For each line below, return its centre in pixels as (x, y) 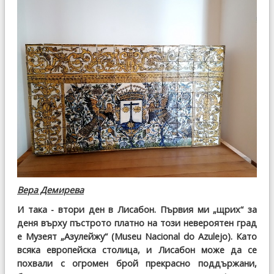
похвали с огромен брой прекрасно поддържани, (137, 264)
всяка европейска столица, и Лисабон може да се (137, 250)
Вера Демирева (50, 190)
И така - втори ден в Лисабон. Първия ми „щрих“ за (137, 210)
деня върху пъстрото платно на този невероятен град (137, 223)
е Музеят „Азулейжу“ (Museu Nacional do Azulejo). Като (137, 237)
